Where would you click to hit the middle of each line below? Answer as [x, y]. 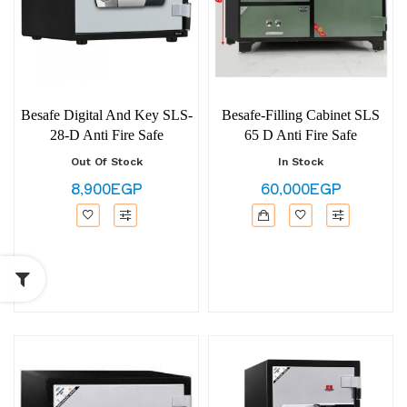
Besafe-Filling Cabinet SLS [301, 115]
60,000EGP [301, 188]
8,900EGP [106, 188]
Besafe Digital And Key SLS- [106, 115]
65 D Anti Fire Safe [301, 135]
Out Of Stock [106, 162]
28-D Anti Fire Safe [106, 135]
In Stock [301, 162]
